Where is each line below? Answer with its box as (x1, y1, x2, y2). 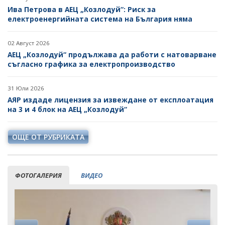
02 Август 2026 (8, 39, 50, 47)
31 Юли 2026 (8, 84, 44, 92)
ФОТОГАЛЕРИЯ (15, 171, 62, 180)
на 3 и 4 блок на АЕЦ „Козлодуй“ (8, 104, 127, 114)
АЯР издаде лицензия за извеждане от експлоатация (8, 95, 213, 104)
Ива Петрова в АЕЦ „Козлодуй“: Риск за (8, 5, 156, 14)
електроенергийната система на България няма (8, 14, 192, 24)
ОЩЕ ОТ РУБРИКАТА (12, 132, 84, 142)
